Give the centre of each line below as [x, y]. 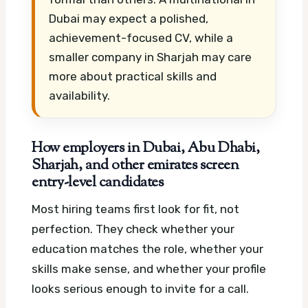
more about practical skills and [133, 77]
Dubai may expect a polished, [129, 19]
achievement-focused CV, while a [141, 38]
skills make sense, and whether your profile [149, 268]
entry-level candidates [98, 183]
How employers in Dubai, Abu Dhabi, [146, 149]
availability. [79, 96]
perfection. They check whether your [133, 229]
